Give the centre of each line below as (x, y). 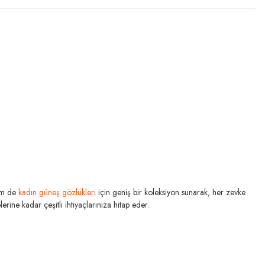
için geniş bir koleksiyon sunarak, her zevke (170, 192)
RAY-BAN (124, 255)
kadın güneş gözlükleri (57, 192)
